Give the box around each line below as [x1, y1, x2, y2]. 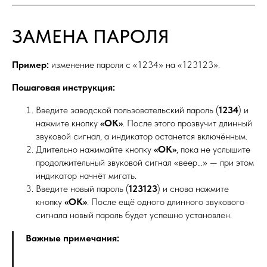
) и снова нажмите [157, 183, 229, 195]
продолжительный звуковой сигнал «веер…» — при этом [36, 157, 254, 169]
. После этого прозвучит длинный [123, 117, 252, 129]
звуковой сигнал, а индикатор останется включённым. [36, 131, 247, 142]
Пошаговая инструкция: [12, 82, 115, 94]
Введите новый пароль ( [36, 183, 129, 195]
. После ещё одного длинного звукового [87, 196, 244, 208]
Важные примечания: [26, 232, 119, 244]
